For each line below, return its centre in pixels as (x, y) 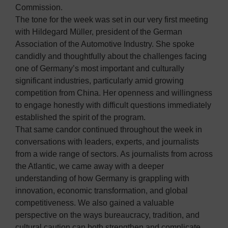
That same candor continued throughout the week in (109, 130)
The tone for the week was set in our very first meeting (112, 20)
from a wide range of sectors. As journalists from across (114, 154)
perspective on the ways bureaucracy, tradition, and (107, 215)
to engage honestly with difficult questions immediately (113, 105)
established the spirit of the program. (80, 118)
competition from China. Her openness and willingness (114, 93)
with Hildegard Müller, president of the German (99, 32)
